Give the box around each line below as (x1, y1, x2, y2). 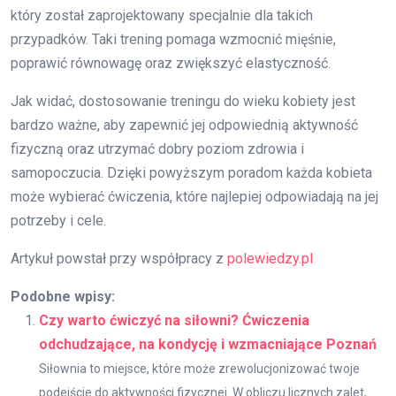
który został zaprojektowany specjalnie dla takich (11, 7, 313, 25)
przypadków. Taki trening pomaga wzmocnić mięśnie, (11, 31, 336, 49)
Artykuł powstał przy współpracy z (11, 250, 227, 268)
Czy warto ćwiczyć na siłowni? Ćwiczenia (39, 312, 309, 330)
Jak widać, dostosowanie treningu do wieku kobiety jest (11, 93, 355, 110)
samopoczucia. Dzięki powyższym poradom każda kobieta (11, 164, 372, 182)
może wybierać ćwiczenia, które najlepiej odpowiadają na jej (11, 188, 378, 206)
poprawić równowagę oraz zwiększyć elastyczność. (11, 55, 331, 72)
